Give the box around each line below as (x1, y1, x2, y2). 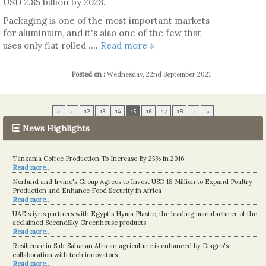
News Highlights (23, 122, 90, 134)
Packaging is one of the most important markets (3, 14, 210, 26)
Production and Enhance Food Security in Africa (12, 186, 161, 195)
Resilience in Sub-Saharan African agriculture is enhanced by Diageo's (12, 241, 229, 250)
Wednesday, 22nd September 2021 (107, 69, 211, 78)
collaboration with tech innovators (12, 250, 118, 259)
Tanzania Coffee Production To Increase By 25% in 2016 (12, 154, 185, 163)
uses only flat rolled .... (3, 39, 100, 51)
